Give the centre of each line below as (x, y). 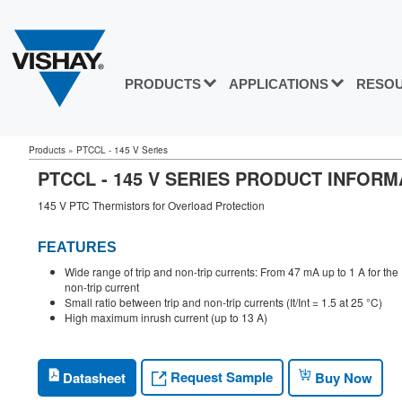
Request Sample (220, 377)
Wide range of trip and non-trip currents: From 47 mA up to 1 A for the (232, 272)
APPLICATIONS (279, 84)
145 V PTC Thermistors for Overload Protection (151, 205)
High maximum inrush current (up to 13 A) (166, 318)
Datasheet (92, 377)
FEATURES (77, 248)
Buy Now (342, 377)
